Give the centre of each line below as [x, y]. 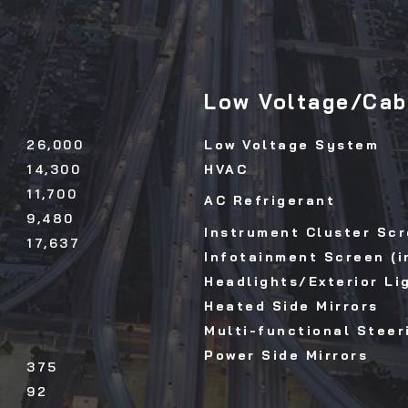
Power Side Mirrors [286, 356]
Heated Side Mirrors [291, 306]
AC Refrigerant [270, 201]
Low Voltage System [291, 145]
